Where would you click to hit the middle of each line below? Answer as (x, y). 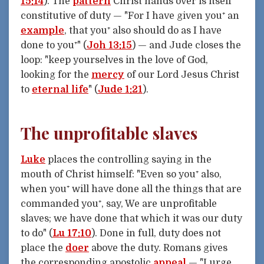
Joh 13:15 (109, 45)
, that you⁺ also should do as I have (143, 30)
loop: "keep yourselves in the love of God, (114, 60)
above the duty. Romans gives (158, 248)
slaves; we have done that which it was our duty (131, 219)
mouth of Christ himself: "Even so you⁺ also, (121, 175)
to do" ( (37, 234)
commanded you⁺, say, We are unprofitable (119, 204)
